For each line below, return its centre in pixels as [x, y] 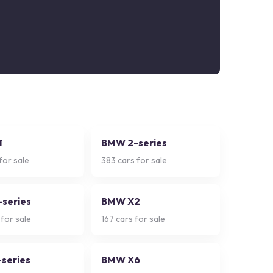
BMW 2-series [134, 143]
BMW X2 [121, 201]
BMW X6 [121, 260]
